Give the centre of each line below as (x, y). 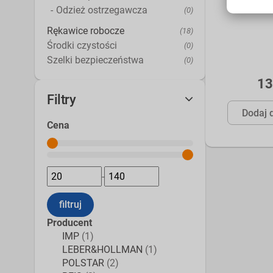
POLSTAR (83, 263)
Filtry (62, 99)
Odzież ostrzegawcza (102, 10)
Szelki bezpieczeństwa (95, 60)
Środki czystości (82, 45)
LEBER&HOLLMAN (102, 249)
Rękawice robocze (86, 30)
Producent (69, 222)
